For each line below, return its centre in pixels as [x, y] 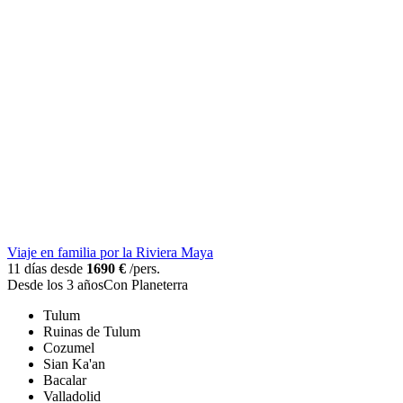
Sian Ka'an [74, 363]
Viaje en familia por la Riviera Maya [110, 252]
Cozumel [69, 347]
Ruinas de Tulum [92, 331]
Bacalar [65, 380]
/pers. [143, 268]
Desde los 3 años [55, 284]
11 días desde [47, 268]
